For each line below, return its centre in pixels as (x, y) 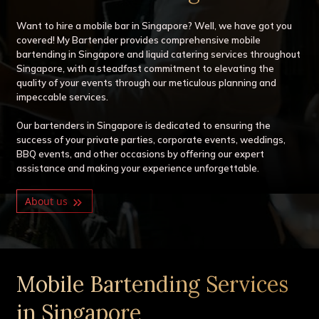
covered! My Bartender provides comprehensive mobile (139, 40)
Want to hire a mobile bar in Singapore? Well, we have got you (155, 26)
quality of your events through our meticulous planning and (147, 83)
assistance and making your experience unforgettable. (138, 168)
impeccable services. (63, 97)
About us (47, 201)
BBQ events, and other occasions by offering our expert (141, 154)
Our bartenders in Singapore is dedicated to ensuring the (144, 126)
